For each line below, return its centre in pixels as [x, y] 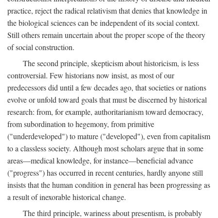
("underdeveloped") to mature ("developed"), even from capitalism [109, 136]
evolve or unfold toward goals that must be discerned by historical [107, 99]
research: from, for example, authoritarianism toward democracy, [105, 111]
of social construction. [41, 47]
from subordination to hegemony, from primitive [81, 124]
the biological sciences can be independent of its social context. [103, 22]
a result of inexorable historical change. [67, 197]
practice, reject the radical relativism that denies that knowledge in [107, 10]
